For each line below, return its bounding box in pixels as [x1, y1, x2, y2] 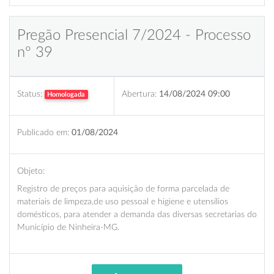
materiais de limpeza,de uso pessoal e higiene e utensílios [17, 196, 228, 206]
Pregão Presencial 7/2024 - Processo [17, 28, 251, 43]
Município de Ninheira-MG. [17, 222, 119, 232]
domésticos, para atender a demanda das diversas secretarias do [17, 209, 257, 219]
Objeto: [17, 166, 45, 176]
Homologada [47, 91, 86, 98]
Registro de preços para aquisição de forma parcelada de [17, 183, 229, 193]
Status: [17, 89, 42, 98]
